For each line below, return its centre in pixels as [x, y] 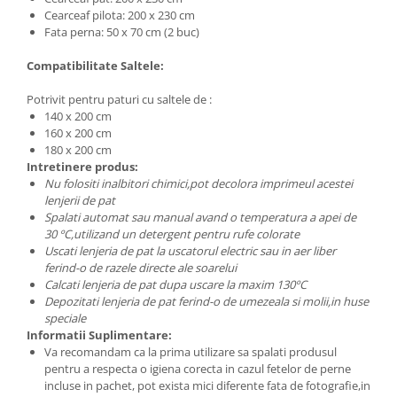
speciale [65, 319]
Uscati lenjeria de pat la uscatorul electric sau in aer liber [190, 251]
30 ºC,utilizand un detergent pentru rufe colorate [172, 234]
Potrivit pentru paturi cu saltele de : [119, 100]
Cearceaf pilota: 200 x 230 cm [120, 16]
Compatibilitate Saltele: [95, 66]
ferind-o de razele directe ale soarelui [140, 268]
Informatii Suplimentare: [99, 335]
